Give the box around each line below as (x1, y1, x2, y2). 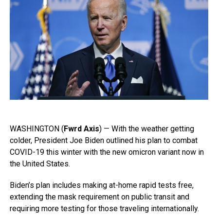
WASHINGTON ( (10, 124, 64, 134)
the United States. (10, 159, 70, 169)
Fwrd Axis (64, 124, 99, 134)
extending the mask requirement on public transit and (10, 192, 189, 202)
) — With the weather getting (99, 124, 194, 134)
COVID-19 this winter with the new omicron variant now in (10, 147, 204, 157)
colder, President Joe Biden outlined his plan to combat (10, 136, 198, 145)
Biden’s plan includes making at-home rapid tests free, (10, 181, 194, 190)
